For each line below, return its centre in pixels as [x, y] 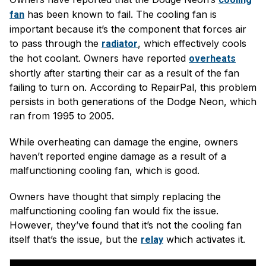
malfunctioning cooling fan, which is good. [106, 171]
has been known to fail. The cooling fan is [121, 15]
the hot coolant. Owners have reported [99, 58]
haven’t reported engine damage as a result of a [118, 156]
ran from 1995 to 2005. [63, 116]
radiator [120, 44]
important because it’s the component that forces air [128, 29]
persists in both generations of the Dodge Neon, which [133, 102]
